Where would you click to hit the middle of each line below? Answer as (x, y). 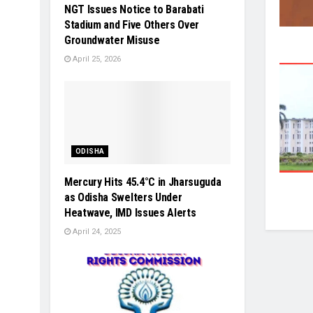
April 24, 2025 (96, 231)
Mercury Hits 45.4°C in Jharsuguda (143, 182)
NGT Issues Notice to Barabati (134, 9)
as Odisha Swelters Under (123, 197)
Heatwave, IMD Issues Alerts (130, 212)
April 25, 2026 (96, 59)
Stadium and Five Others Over (132, 24)
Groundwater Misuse (112, 40)
